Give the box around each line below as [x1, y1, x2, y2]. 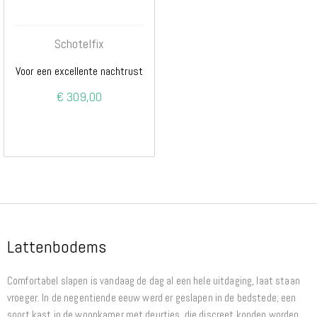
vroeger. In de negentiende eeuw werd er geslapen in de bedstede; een [7, 291, 296, 305]
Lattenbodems [7, 236, 106, 258]
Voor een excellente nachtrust [16, 64, 143, 79]
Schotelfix [54, 35, 104, 52]
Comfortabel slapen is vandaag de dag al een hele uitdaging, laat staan [7, 274, 300, 288]
